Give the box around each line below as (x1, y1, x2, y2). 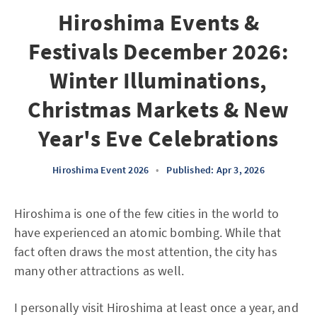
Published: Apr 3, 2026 (166, 163, 265, 176)
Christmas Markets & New (28, 96, 289, 124)
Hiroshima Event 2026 (52, 163, 149, 176)
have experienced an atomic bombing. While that (14, 224, 282, 241)
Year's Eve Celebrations (38, 125, 279, 153)
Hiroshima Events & (57, 8, 260, 37)
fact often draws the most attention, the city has (14, 243, 277, 260)
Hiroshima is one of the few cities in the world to (14, 205, 279, 221)
